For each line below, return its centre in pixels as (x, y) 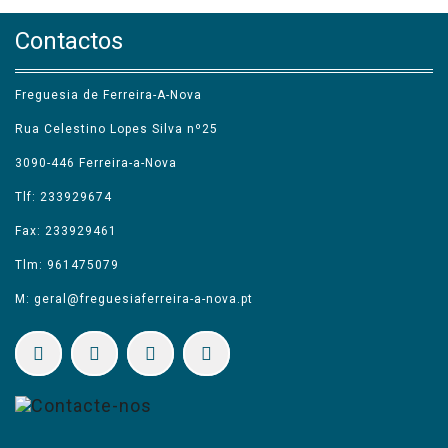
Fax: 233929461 (66, 230)
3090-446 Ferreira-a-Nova (96, 162)
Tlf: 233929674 (63, 196)
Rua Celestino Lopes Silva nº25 (116, 128)
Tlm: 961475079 (67, 264)
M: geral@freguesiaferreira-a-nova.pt (134, 298)
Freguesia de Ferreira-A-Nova (108, 94)
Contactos (69, 40)
